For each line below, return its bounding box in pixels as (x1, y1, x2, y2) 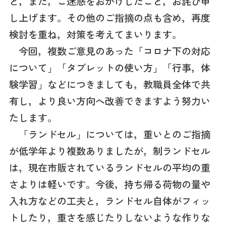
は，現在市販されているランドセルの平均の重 (9, 160, 210, 175)
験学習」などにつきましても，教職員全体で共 (9, 77, 210, 92)
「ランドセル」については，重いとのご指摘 (9, 127, 210, 142)
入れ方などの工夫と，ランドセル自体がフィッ (9, 194, 210, 208)
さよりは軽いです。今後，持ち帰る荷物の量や (9, 177, 210, 192)
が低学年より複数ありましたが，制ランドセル (9, 144, 210, 158)
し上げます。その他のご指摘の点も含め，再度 (9, 11, 210, 25)
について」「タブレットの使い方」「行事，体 (9, 61, 210, 75)
